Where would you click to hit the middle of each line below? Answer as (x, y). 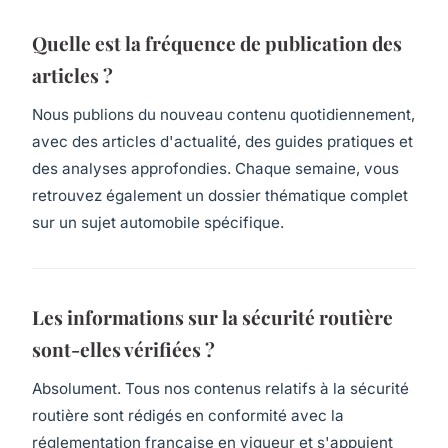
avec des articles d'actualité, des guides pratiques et (222, 141)
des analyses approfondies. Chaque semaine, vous (215, 168)
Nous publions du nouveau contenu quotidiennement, (223, 114)
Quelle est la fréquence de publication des (217, 43)
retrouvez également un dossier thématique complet (220, 195)
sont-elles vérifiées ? (123, 348)
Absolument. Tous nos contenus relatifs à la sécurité (220, 388)
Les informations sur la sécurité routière (212, 316)
